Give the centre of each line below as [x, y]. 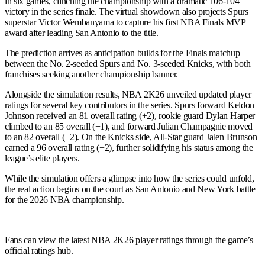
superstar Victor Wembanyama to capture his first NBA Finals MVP [125, 22]
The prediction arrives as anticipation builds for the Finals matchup [122, 53]
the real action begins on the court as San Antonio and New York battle [130, 189]
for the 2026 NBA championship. [64, 200]
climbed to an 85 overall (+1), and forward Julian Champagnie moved [129, 127]
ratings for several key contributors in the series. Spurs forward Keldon [130, 105]
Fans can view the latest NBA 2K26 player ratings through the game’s [129, 240]
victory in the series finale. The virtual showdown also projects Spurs [127, 12]
